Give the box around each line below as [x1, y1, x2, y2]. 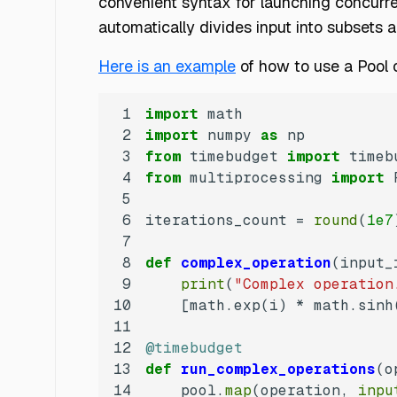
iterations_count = [145, 210, 314, 230]
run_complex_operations [181, 359, 376, 378]
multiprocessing [181, 167, 331, 187]
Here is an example [98, 55, 236, 76]
